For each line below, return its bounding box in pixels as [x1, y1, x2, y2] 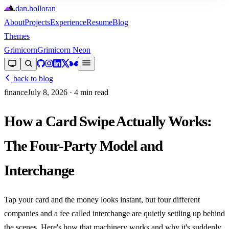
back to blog [11, 74, 53, 83]
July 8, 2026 [28, 88, 67, 97]
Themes [4, 32, 30, 40]
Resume [86, 18, 112, 27]
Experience [50, 18, 86, 27]
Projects [25, 18, 50, 27]
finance [4, 88, 28, 97]
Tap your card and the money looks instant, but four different [4, 195, 200, 204]
